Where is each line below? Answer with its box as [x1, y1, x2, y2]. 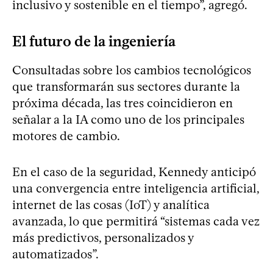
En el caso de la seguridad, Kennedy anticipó [12, 164, 256, 179]
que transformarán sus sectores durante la [12, 79, 240, 94]
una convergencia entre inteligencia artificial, [12, 180, 259, 196]
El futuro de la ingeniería [12, 32, 175, 50]
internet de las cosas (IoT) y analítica [12, 197, 210, 212]
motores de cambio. [12, 128, 120, 143]
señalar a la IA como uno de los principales [12, 112, 244, 127]
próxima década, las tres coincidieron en [12, 95, 233, 110]
